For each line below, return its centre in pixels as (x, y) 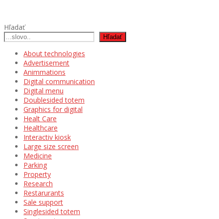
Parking (35, 165)
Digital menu (44, 90)
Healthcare (41, 128)
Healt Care (40, 118)
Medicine (38, 155)
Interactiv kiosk (47, 137)
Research (38, 183)
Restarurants (44, 193)
